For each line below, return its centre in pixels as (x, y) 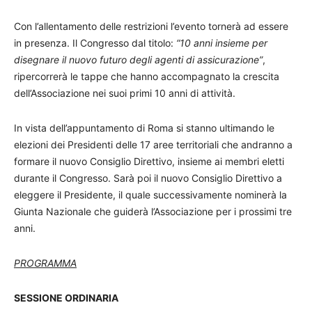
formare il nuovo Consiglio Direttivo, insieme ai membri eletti (149, 161)
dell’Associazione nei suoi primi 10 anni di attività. (125, 93)
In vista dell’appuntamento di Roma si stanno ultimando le (144, 128)
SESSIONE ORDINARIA (66, 298)
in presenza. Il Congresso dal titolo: (95, 43)
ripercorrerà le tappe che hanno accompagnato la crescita (147, 76)
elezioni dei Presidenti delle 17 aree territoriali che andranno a (153, 145)
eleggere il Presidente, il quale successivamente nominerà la (150, 195)
